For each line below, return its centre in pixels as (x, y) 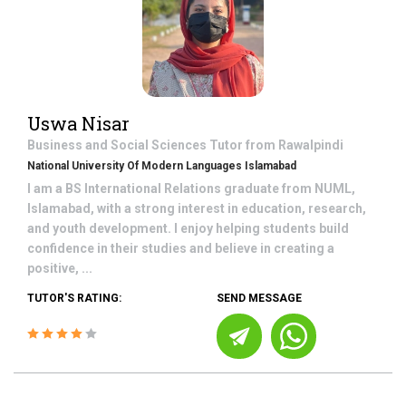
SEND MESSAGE (259, 298)
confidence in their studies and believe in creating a (181, 248)
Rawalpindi (311, 145)
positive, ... (60, 268)
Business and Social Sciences (118, 145)
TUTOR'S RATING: (74, 298)
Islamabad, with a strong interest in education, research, (197, 208)
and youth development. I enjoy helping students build (188, 228)
